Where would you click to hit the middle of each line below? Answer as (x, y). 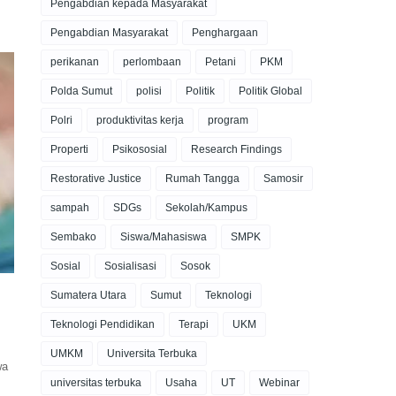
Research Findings (236, 149)
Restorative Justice (96, 179)
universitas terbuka (96, 383)
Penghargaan (225, 33)
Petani (221, 62)
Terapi (194, 324)
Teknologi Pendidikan (103, 324)
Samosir (283, 179)
